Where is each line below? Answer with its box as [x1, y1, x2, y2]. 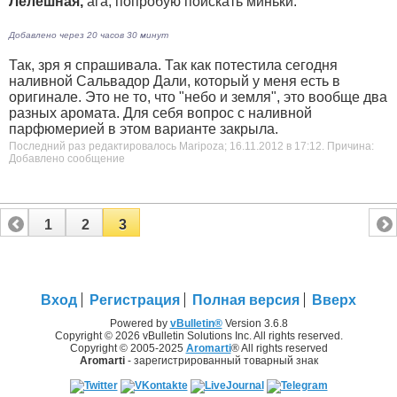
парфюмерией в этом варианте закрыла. [9, 121, 282, 137]
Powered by [109, 316, 170, 330]
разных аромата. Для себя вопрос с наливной [9, 105, 312, 121]
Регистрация [90, 292, 180, 307]
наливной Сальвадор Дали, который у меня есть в [9, 74, 340, 90]
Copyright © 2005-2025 [69, 341, 186, 354]
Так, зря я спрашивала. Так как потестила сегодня [9, 58, 338, 74]
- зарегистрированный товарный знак [124, 354, 318, 367]
